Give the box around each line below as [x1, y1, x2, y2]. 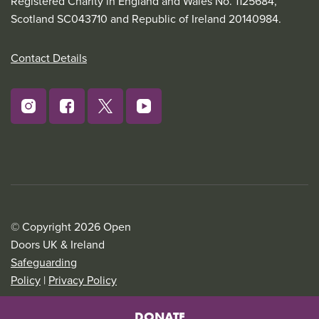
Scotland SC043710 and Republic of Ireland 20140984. [11, 11, 281, 27]
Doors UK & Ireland [11, 236, 105, 253]
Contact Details [11, 50, 87, 66]
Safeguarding [11, 254, 77, 271]
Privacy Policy [48, 272, 117, 288]
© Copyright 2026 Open [11, 219, 131, 235]
